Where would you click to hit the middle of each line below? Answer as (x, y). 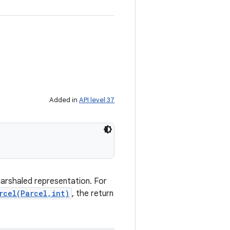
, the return (93, 194)
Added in (64, 100)
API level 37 (97, 100)
